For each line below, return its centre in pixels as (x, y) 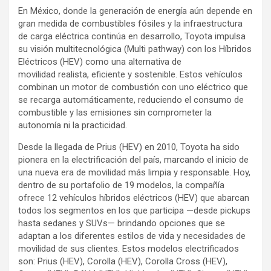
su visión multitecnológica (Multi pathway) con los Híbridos (135, 49)
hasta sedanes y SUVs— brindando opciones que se (122, 223)
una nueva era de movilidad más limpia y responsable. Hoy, (134, 172)
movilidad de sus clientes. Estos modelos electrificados (129, 249)
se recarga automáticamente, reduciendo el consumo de (131, 100)
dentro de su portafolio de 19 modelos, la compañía (121, 185)
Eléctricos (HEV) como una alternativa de (100, 62)
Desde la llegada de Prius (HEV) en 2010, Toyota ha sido (129, 147)
